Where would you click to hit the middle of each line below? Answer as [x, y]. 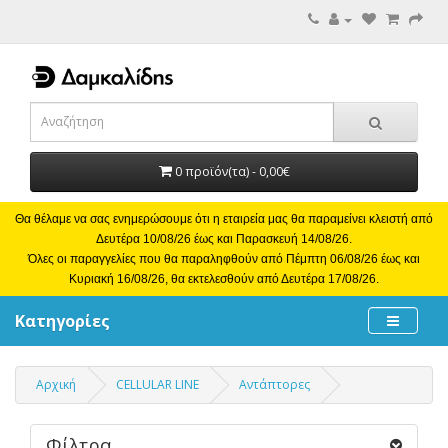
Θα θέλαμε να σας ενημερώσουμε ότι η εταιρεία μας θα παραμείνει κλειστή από [224, 218]
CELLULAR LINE [157, 384]
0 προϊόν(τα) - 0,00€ [232, 171]
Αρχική [56, 384]
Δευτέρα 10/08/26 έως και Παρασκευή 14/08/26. [224, 238]
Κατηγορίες [62, 320]
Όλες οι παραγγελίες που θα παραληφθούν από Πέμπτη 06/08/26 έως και [224, 258]
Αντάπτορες [274, 384]
